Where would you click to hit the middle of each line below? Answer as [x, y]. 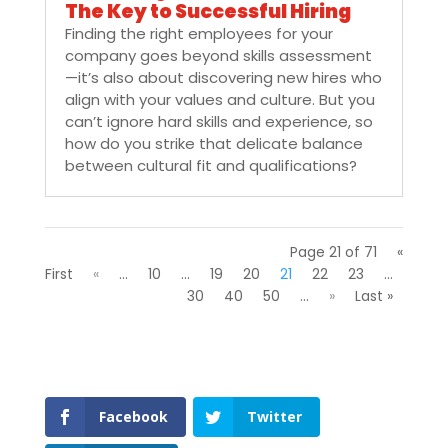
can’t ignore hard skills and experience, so [218, 121]
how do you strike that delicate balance [213, 143]
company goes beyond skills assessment [218, 55]
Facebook [133, 416]
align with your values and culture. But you [219, 99]
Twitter [274, 416]
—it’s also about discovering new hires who [223, 77]
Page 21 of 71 [334, 251]
